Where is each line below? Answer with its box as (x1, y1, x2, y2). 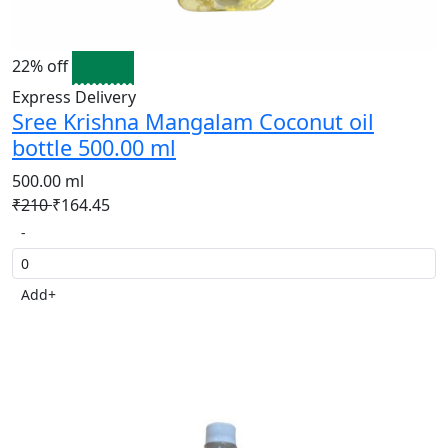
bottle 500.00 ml (12, 132, 176, 162)
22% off (12, 55, 72, 78)
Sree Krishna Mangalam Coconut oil (12, 106, 374, 136)
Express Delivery (12, 85, 136, 108)
